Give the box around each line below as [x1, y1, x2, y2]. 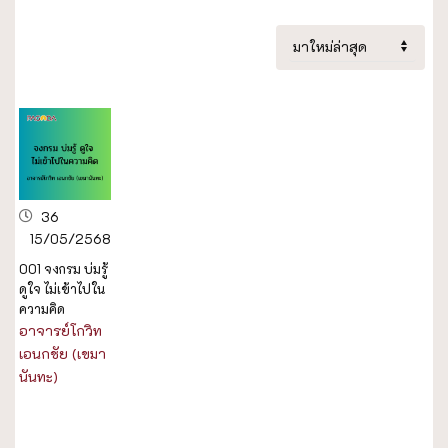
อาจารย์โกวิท [19, 320, 102, 340]
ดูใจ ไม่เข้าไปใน [19, 279, 105, 297]
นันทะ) [19, 366, 58, 386]
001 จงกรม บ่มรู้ [19, 259, 108, 277]
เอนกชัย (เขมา [19, 343, 106, 363]
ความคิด [19, 299, 65, 317]
